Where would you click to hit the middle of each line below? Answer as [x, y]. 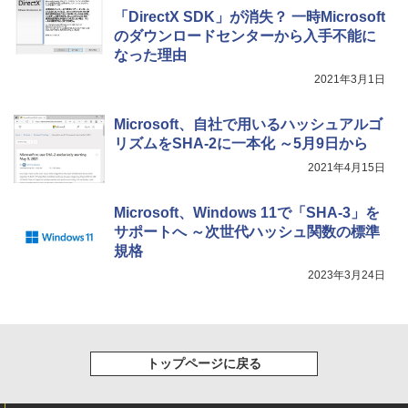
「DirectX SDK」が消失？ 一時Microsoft [250, 16]
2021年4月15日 [347, 167]
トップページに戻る [204, 363]
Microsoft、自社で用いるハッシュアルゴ [248, 124]
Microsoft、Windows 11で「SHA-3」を [247, 212]
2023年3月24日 [347, 275]
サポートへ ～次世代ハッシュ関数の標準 [247, 231]
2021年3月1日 [350, 79]
